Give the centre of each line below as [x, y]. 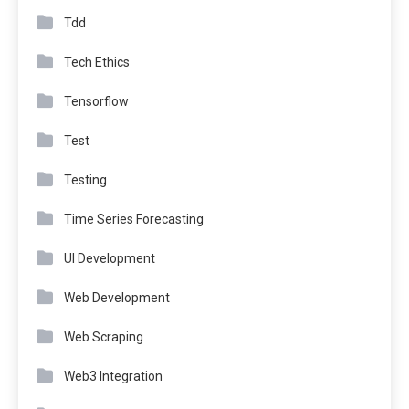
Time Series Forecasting [134, 220]
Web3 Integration [113, 377]
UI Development [110, 259]
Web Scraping [104, 337]
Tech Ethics [97, 63]
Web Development [117, 298]
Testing [85, 180]
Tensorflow [96, 102]
